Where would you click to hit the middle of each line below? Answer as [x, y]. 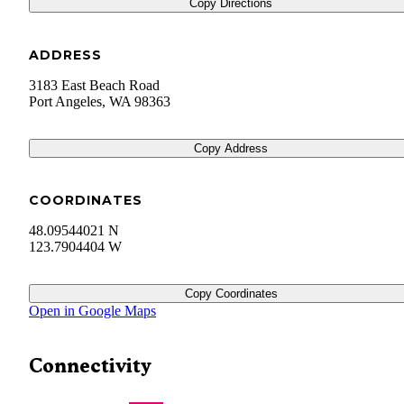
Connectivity [90, 366]
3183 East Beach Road [94, 86]
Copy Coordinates [231, 294]
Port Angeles [65, 102]
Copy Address [231, 149]
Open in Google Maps [92, 311]
